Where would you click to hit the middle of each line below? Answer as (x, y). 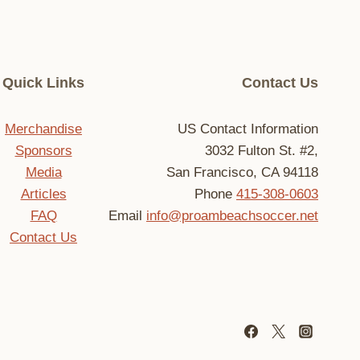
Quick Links (43, 83)
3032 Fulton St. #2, (262, 151)
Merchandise (43, 129)
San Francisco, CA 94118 (242, 172)
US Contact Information (248, 129)
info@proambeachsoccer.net (232, 216)
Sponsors (43, 151)
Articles (43, 194)
